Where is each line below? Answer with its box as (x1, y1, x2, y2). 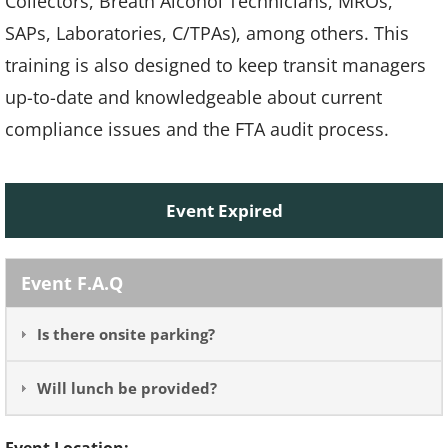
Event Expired (165, 199, 283, 222)
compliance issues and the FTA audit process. (5, 117, 389, 141)
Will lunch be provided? (37, 378, 217, 398)
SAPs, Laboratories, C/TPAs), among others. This (5, 21, 409, 45)
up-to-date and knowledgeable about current (5, 85, 382, 109)
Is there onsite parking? (37, 324, 215, 344)
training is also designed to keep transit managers (5, 53, 426, 77)
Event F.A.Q (21, 271, 123, 295)
